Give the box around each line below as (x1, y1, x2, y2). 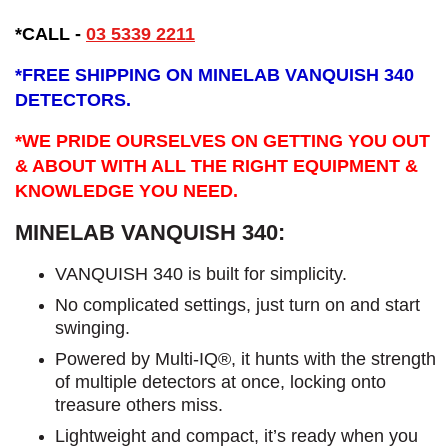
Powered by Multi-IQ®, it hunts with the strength (55, 348, 436, 369)
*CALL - (15, 23, 81, 44)
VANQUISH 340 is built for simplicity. (55, 263, 347, 284)
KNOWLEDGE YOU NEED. (15, 180, 238, 201)
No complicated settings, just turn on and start (55, 294, 420, 315)
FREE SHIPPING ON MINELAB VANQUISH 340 (22, 64, 414, 85)
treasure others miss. (55, 394, 223, 415)
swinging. (55, 317, 130, 338)
